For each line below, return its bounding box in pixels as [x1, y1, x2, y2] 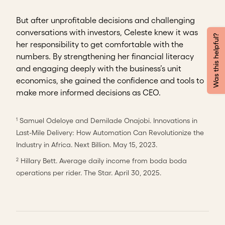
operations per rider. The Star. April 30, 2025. [16, 169, 161, 177]
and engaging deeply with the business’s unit [16, 64, 181, 73]
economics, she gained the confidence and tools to [16, 76, 204, 85]
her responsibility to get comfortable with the [16, 40, 183, 49]
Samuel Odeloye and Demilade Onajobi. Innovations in [18, 117, 197, 125]
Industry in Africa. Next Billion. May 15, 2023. [16, 141, 157, 149]
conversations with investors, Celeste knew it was [16, 28, 198, 37]
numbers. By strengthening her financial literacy [16, 52, 194, 61]
